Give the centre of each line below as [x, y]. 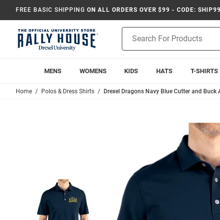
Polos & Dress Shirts [68, 91]
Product [134, 32]
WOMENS [93, 71]
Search [132, 42]
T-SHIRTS [204, 71]
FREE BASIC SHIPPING [51, 10]
